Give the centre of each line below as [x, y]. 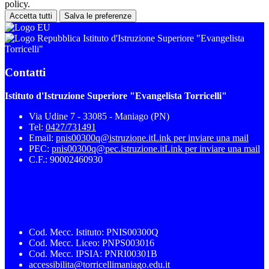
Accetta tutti [31, 16]
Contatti [25, 72]
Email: [42, 138]
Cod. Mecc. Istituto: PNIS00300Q [94, 232]
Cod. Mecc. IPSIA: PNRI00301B [93, 253]
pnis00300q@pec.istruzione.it [108, 148]
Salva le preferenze [98, 16]
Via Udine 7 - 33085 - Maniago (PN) [99, 116]
